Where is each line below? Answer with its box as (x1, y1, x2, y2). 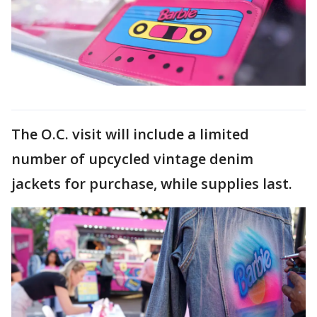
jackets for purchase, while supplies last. (11, 173, 292, 193)
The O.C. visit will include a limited (11, 124, 249, 144)
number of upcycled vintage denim (11, 149, 253, 168)
